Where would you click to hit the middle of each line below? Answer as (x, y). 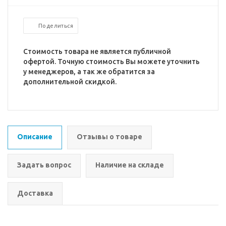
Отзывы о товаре (109, 137)
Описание (35, 137)
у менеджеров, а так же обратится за (89, 72)
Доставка (35, 193)
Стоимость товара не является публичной (97, 51)
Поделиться (56, 26)
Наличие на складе (130, 165)
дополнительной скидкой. (70, 82)
